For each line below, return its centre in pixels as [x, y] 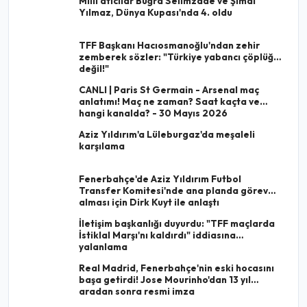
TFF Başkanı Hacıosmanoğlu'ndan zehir [169, 46]
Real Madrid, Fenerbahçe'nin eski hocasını [176, 268]
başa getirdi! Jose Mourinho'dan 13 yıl [165, 280]
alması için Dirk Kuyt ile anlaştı [149, 202]
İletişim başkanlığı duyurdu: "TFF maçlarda [177, 224]
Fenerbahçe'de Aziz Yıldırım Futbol [160, 179]
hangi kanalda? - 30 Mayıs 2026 [153, 113]
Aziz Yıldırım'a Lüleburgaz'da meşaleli [167, 135]
